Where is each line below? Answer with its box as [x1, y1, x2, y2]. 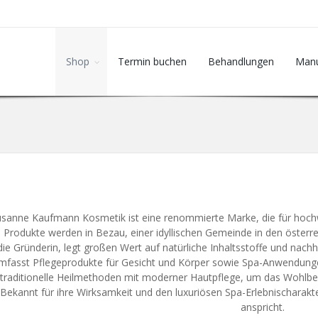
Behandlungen [208, 55, 274, 68]
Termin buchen [118, 55, 187, 68]
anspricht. [241, 300, 285, 314]
